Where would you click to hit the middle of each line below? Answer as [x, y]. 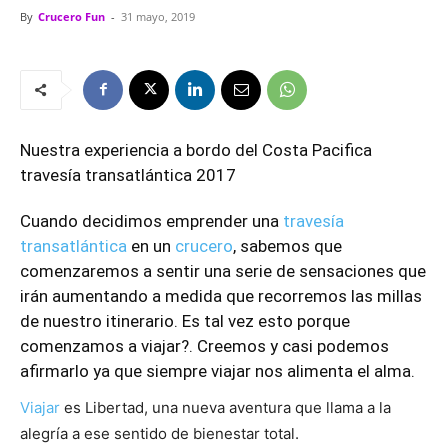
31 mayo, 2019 [158, 16]
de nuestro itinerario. [101, 320]
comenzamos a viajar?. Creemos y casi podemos [204, 345]
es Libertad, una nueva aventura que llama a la [225, 407]
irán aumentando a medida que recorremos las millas [221, 295]
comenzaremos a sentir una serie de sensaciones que [223, 270]
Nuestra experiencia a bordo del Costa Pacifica [196, 149]
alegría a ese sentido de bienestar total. [159, 433]
